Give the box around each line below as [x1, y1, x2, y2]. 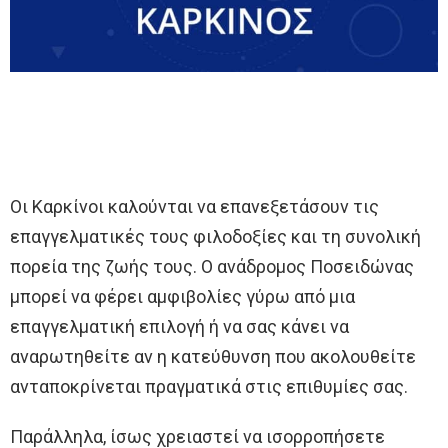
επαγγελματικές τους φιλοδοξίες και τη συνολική [10, 225, 421, 247]
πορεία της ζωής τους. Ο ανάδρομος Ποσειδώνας [10, 255, 414, 277]
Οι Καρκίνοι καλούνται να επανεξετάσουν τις [10, 195, 379, 217]
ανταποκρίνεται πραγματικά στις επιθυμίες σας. [10, 375, 408, 397]
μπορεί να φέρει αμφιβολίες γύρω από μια [10, 285, 355, 307]
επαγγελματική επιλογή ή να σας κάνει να [10, 315, 349, 337]
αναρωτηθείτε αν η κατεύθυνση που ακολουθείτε [10, 345, 416, 367]
